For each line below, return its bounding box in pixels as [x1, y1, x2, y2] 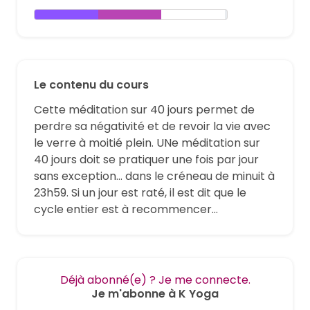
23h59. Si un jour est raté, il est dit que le [34, 184, 246, 201]
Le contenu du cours [34, 76, 149, 93]
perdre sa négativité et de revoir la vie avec [34, 118, 271, 134]
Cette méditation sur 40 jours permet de [34, 101, 255, 118]
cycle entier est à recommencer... [34, 201, 218, 217]
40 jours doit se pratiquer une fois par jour [34, 151, 259, 167]
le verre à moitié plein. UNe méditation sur [34, 134, 260, 151]
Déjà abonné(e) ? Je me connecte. [60, 271, 250, 288]
